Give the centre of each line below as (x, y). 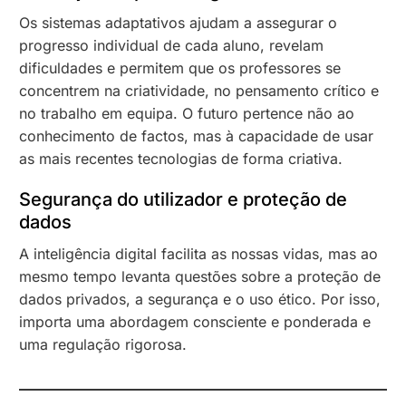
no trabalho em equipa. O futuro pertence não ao (187, 114)
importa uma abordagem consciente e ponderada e (195, 322)
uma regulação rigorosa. (103, 345)
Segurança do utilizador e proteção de (184, 200)
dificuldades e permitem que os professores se (180, 68)
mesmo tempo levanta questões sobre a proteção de (200, 277)
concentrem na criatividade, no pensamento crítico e (199, 91)
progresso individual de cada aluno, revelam (172, 46)
